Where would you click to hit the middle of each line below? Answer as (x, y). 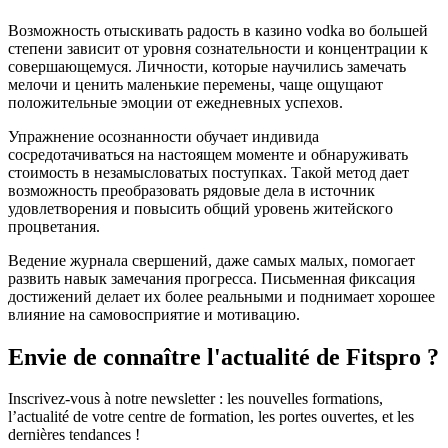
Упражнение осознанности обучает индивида (163, 136)
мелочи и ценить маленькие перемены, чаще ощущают (195, 84)
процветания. (54, 226)
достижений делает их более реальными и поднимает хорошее (221, 296)
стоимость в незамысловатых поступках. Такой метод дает (208, 172)
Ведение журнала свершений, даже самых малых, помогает (211, 260)
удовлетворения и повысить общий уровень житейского (200, 208)
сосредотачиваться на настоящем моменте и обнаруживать (208, 154)
